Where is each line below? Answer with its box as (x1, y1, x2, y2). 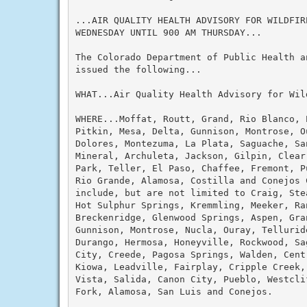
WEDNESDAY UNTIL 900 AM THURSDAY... (75, 27, 262, 38)
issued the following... (75, 64, 201, 75)
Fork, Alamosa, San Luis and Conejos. (75, 286, 273, 297)
